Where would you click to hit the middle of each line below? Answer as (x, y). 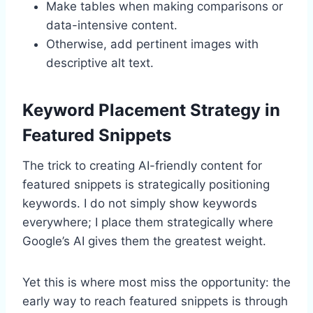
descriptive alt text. (100, 63)
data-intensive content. (112, 25)
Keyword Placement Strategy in (151, 110)
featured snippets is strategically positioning (146, 184)
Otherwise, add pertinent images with (152, 44)
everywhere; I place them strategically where (148, 222)
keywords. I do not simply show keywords (140, 203)
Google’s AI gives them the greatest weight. (144, 241)
